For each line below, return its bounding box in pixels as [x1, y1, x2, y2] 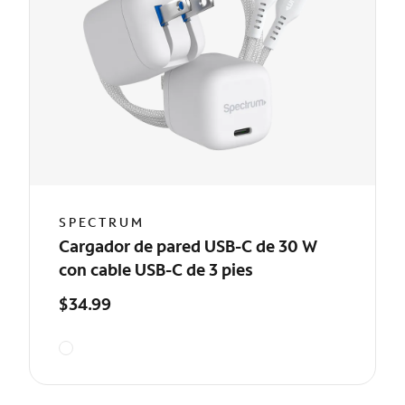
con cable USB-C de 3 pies [59, 259, 253, 280]
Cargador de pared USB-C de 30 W [59, 235, 317, 257]
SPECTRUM [59, 213, 145, 231]
